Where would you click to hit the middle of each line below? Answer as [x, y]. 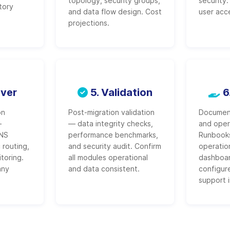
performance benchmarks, [113, 135]
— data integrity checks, [110, 123]
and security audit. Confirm [114, 146]
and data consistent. [104, 169]
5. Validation [120, 92]
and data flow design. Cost [115, 12]
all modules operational [108, 157]
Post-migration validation [111, 112]
